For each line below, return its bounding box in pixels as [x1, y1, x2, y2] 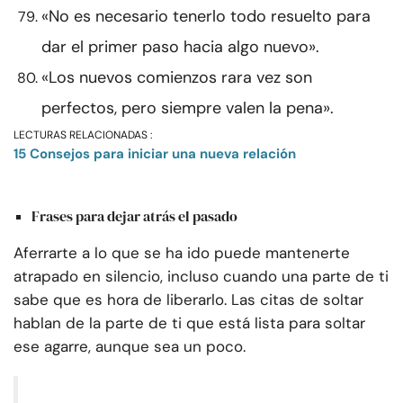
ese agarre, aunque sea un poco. [13, 336, 246, 357]
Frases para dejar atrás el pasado [31, 206, 237, 227]
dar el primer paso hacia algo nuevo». [41, 36, 319, 58]
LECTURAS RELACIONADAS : [13, 128, 152, 143]
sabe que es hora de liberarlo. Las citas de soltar [13, 290, 363, 310]
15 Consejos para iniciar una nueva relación [13, 145, 296, 164]
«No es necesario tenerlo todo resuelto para [41, 5, 371, 28]
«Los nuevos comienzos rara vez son [41, 67, 312, 89]
